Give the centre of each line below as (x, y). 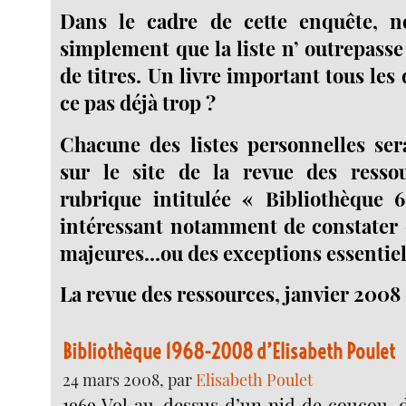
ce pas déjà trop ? (138, 102)
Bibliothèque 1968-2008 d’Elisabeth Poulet (229, 351)
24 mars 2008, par (130, 379)
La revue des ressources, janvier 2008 (231, 294)
